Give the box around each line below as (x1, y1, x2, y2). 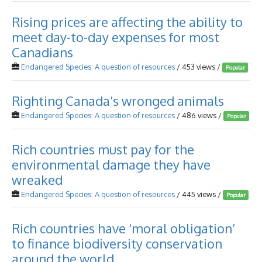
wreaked (12, 171, 63, 188)
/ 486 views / (175, 111, 223, 120)
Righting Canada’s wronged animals (12, 92, 224, 109)
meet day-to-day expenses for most (12, 29, 219, 45)
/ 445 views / (175, 189, 223, 199)
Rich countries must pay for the (12, 141, 194, 157)
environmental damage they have (12, 156, 211, 173)
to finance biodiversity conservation (12, 235, 222, 251)
